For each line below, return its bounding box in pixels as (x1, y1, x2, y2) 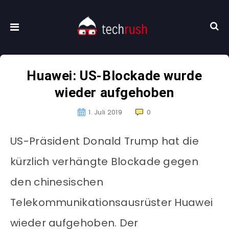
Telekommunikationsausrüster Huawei (10, 195, 213, 210)
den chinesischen (10, 175, 103, 190)
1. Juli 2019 (88, 107, 122, 118)
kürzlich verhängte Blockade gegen (10, 154, 198, 169)
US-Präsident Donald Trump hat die (10, 134, 199, 149)
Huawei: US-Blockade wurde (27, 68, 202, 84)
